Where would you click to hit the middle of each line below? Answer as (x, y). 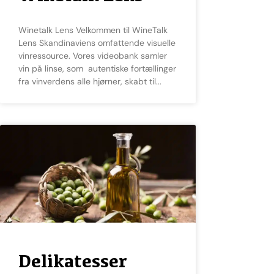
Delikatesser (73, 261)
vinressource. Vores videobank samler (93, 56)
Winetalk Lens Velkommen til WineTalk (23, 30)
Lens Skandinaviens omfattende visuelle (97, 43)
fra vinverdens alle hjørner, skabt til (87, 82)
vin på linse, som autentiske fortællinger (97, 69)
